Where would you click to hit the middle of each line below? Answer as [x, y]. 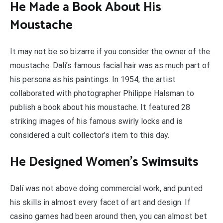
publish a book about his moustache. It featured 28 [100, 108]
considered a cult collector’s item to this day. [90, 135]
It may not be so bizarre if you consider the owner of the [110, 52]
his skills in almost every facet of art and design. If [100, 203]
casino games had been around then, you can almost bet [109, 217]
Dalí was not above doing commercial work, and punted [106, 189]
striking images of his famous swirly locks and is [96, 121]
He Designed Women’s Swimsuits [104, 162]
